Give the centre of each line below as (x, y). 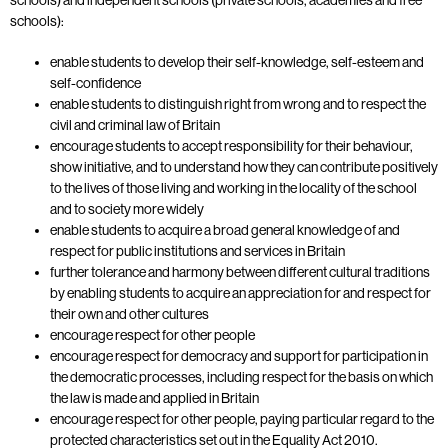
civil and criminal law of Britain (135, 124)
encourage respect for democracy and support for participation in (239, 355)
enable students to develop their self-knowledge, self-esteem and (237, 61)
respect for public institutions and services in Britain (197, 250)
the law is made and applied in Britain (154, 397)
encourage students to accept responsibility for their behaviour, (231, 145)
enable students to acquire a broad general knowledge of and (225, 229)
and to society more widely (127, 208)
